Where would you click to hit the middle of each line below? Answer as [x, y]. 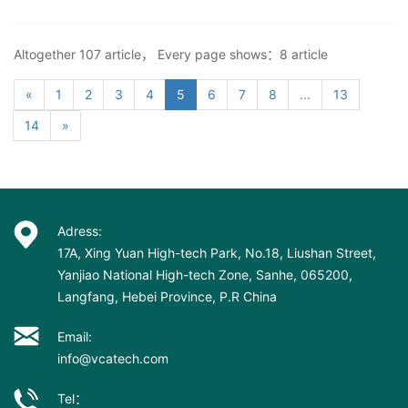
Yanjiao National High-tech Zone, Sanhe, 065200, [205, 275]
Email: [75, 337]
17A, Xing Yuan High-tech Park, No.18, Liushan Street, [217, 253]
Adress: [80, 231]
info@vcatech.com [113, 359]
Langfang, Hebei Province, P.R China [167, 297]
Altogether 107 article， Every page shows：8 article [171, 55]
